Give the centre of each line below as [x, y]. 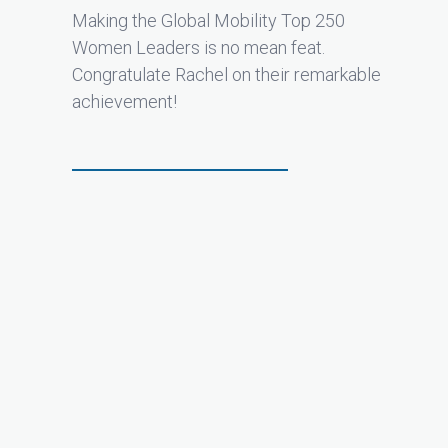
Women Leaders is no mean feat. [198, 47]
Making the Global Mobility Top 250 [208, 20]
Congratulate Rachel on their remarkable [226, 74]
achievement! [124, 101]
